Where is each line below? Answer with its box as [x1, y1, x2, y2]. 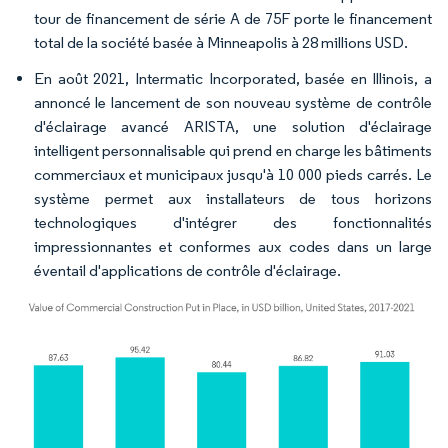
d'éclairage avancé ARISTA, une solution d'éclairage [34, 117, 432, 137]
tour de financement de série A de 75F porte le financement [34, 9, 432, 29]
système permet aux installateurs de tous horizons [34, 189, 432, 209]
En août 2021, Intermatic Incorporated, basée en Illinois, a [34, 69, 432, 89]
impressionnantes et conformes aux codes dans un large [34, 237, 432, 257]
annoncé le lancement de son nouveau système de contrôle [34, 93, 432, 113]
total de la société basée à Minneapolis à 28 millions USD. [34, 33, 408, 53]
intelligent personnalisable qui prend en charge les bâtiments [34, 141, 432, 161]
